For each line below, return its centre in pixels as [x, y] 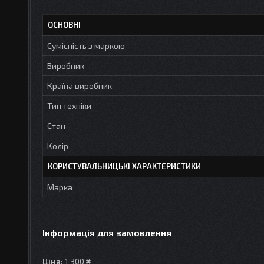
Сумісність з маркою [86, 45]
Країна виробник [80, 85]
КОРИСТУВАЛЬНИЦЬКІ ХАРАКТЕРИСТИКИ [124, 166]
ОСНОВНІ [64, 24]
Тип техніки [69, 105]
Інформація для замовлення [107, 232]
